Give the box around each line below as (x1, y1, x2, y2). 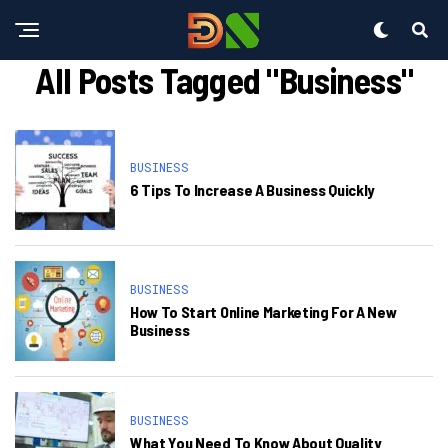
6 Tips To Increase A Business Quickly (130, 180, 375, 199)
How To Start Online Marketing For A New (130, 302, 397, 321)
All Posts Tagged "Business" (34, 58, 414, 101)
